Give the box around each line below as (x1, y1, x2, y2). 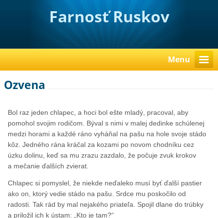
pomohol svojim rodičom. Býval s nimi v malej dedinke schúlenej (8, 119, 205, 127)
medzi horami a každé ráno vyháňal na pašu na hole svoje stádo (8, 130, 207, 138)
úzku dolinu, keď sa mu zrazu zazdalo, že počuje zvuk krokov (8, 151, 197, 160)
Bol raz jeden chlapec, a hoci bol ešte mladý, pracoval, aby (8, 109, 189, 117)
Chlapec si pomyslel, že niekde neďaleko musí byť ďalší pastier (8, 179, 202, 187)
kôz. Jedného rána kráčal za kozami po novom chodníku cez (8, 141, 195, 149)
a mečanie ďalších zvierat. (8, 162, 89, 170)
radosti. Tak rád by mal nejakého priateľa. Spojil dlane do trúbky (8, 200, 204, 209)
